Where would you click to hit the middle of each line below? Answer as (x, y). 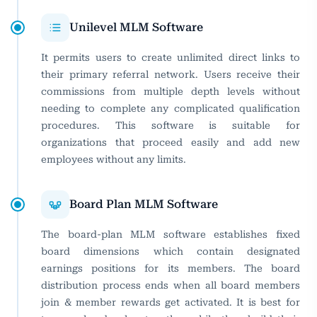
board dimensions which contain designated (171, 251)
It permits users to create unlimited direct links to (171, 57)
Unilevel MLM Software (136, 27)
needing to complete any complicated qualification (171, 108)
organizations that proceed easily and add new (171, 142)
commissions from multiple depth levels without (171, 91)
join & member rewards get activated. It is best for (171, 302)
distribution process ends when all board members (171, 285)
